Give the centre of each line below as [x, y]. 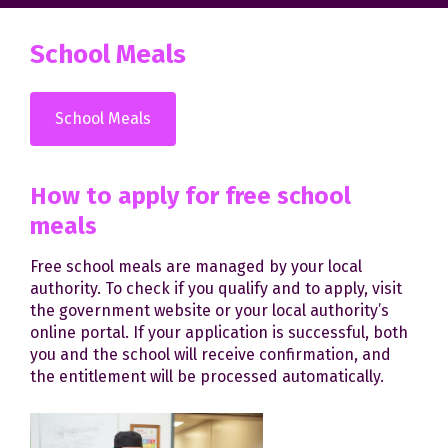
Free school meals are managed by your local [196, 266]
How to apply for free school [190, 195]
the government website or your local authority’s [209, 310]
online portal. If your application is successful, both [219, 332]
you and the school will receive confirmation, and [210, 354]
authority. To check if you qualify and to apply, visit [216, 288]
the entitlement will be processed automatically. [207, 376]
